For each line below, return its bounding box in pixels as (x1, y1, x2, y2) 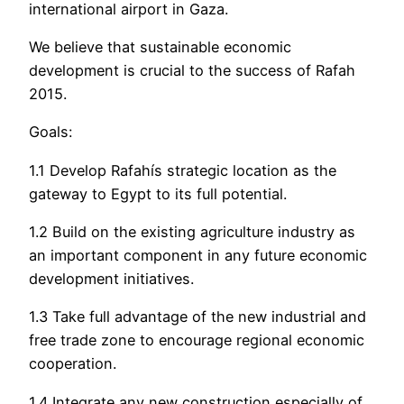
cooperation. (29, 354, 116, 373)
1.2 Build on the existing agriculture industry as (29, 223, 355, 242)
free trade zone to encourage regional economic (29, 331, 364, 350)
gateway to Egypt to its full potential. (29, 184, 287, 203)
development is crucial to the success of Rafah (29, 61, 355, 80)
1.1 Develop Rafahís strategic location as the (29, 161, 336, 179)
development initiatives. (29, 270, 194, 289)
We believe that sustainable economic (29, 38, 291, 57)
